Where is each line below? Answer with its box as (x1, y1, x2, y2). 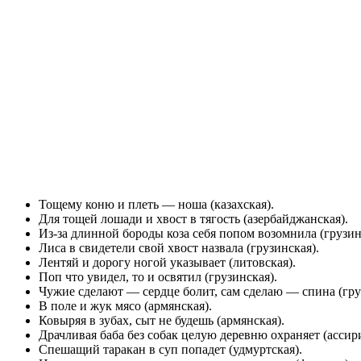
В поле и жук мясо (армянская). (39, 298, 212, 313)
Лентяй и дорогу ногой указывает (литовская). (39, 255, 296, 269)
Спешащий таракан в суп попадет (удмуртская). (39, 342, 302, 356)
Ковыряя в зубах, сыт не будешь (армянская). (39, 313, 284, 327)
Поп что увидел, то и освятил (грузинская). (39, 269, 277, 284)
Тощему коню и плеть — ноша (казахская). (39, 197, 274, 211)
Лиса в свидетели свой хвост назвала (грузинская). (39, 240, 319, 255)
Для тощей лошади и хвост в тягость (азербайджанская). (39, 211, 348, 226)
